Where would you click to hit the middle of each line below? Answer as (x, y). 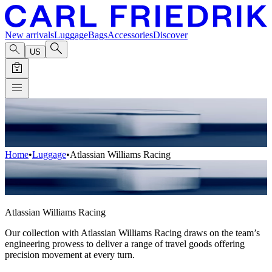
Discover (170, 35)
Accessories (130, 35)
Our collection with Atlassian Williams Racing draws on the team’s (132, 233)
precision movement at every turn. (70, 254)
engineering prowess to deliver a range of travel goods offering (125, 243)
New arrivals (29, 35)
